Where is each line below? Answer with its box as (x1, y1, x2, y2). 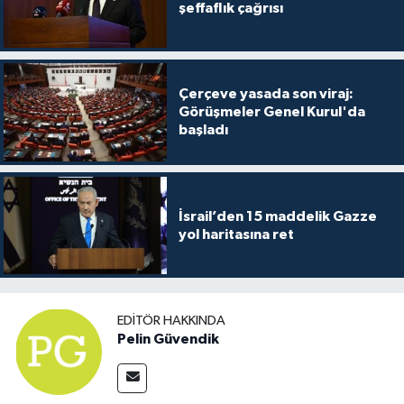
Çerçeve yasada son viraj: (178, 87, 353, 102)
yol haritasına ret (178, 226, 294, 242)
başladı (178, 123, 228, 138)
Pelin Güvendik (117, 331, 219, 346)
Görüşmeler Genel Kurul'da (178, 105, 365, 120)
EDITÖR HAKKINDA (117, 313, 225, 327)
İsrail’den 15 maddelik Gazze (178, 208, 377, 224)
